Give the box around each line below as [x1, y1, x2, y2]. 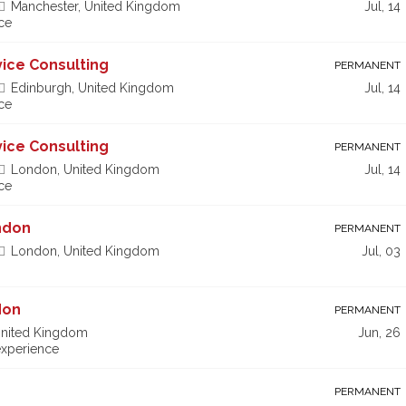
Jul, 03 [362, 243, 401, 258]
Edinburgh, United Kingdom [10, 80, 174, 95]
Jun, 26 [358, 324, 401, 340]
